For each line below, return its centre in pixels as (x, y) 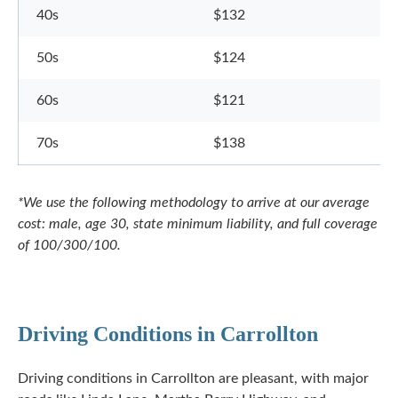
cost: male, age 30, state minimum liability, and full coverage (198, 224)
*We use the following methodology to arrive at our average (194, 203)
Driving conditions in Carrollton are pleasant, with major (193, 378)
